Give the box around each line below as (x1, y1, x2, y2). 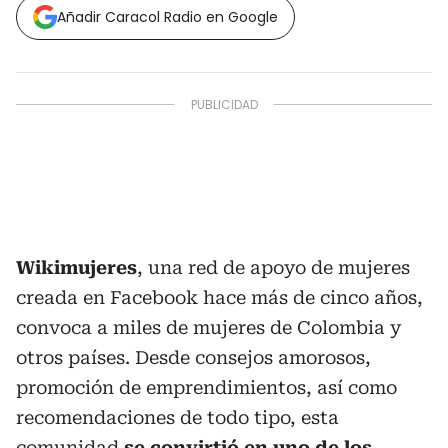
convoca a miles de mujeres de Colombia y (16, 317, 401, 339)
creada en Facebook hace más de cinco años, (16, 287, 423, 309)
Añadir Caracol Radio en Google (57, 7, 278, 28)
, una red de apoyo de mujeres (137, 257, 410, 279)
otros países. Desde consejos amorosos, (16, 347, 371, 369)
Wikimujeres (16, 257, 137, 279)
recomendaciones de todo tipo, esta (16, 407, 339, 429)
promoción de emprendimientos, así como (16, 377, 397, 399)
